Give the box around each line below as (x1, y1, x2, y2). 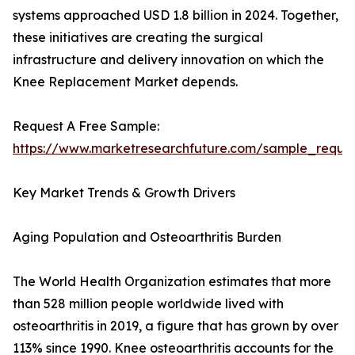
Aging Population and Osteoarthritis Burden (13, 229, 281, 246)
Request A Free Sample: (13, 118, 159, 135)
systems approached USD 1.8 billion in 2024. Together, (13, 7, 338, 24)
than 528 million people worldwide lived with (13, 296, 284, 312)
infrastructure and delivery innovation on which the (13, 52, 324, 68)
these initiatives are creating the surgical (13, 29, 263, 46)
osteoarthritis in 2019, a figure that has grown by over (13, 318, 338, 334)
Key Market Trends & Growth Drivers (13, 185, 235, 201)
